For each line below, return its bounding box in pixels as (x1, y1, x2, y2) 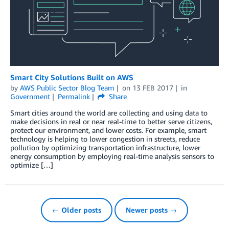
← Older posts (52, 205, 101, 214)
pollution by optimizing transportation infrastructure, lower (10, 143, 200, 152)
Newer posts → (126, 205, 177, 214)
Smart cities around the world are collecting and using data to (10, 108, 208, 117)
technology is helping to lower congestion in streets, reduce (10, 134, 200, 143)
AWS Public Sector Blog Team (20, 83, 114, 92)
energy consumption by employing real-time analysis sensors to (10, 151, 214, 161)
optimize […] (10, 160, 53, 169)
